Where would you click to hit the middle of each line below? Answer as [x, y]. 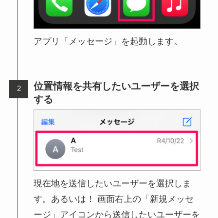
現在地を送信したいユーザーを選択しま [113, 184]
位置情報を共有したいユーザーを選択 [117, 86]
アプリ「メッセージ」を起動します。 [108, 41]
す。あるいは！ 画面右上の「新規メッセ [114, 199]
